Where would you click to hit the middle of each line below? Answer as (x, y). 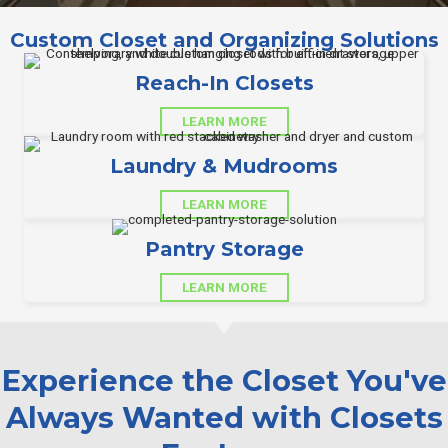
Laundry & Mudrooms (224, 165)
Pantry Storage (224, 248)
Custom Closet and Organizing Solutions (224, 39)
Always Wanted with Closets (224, 417)
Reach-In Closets (224, 82)
